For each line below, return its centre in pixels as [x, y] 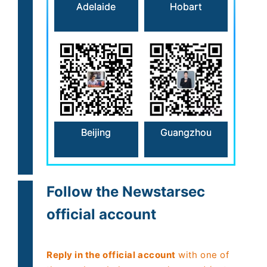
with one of [202, 254]
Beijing [96, 132]
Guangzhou [186, 132]
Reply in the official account [111, 254]
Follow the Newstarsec [126, 191]
